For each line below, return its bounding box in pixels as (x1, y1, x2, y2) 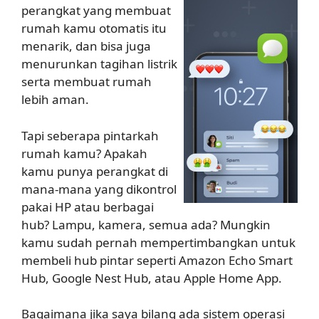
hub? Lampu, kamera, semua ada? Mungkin (21, 216, 271, 233)
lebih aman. (21, 91, 89, 108)
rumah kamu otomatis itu (21, 20, 167, 36)
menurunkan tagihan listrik (21, 56, 177, 72)
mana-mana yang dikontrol (21, 180, 177, 197)
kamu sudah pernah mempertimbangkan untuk (21, 234, 296, 251)
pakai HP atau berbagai (21, 198, 154, 215)
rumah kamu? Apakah (21, 145, 147, 162)
